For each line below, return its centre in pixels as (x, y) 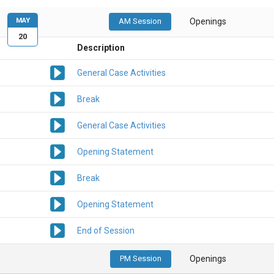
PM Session (141, 258)
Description (101, 48)
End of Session (106, 231)
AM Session (140, 21)
